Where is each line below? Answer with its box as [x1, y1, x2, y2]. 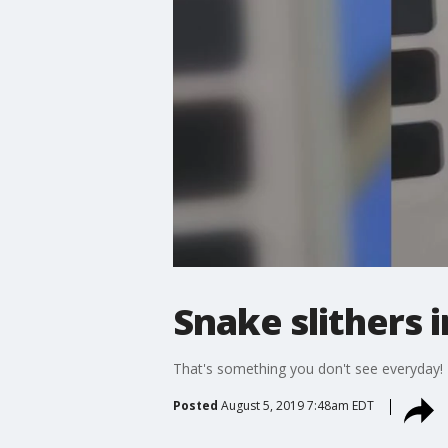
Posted [172, 396, 218, 414]
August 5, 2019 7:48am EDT [220, 396, 374, 414]
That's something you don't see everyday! [172, 358, 443, 378]
